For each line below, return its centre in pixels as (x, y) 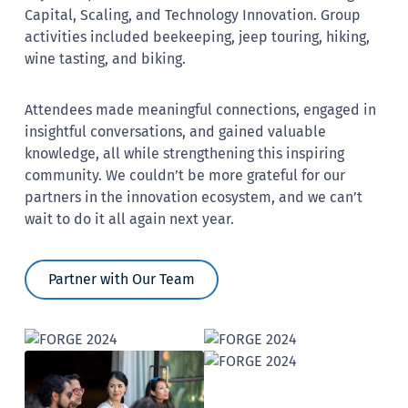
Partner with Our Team (122, 279)
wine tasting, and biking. (106, 58)
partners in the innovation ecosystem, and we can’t (194, 197)
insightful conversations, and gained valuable (176, 131)
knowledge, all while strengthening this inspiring (185, 153)
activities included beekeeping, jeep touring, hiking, (198, 36)
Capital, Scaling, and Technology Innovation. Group (193, 15)
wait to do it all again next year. (130, 219)
